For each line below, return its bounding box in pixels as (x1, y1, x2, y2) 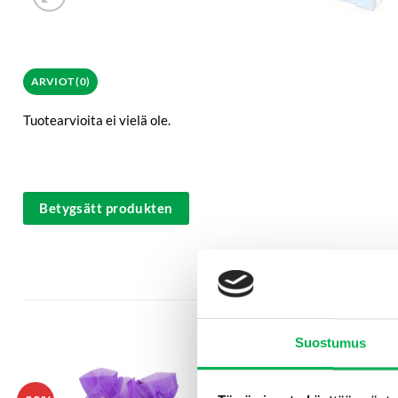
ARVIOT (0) (30, 75, 91, 89)
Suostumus (294, 335, 367, 351)
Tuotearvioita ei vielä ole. (22, 111, 171, 128)
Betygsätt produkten (39, 200, 173, 217)
